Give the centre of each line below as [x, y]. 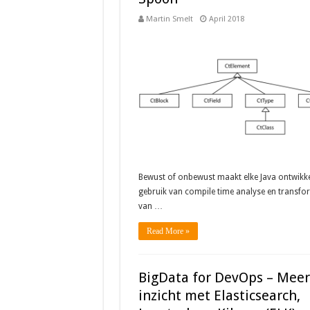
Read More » [168, 231]
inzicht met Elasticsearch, [219, 295]
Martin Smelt [169, 19]
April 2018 [226, 19]
